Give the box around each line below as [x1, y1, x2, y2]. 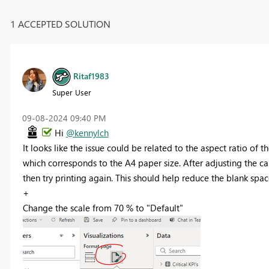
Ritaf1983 [73, 70, 109, 82]
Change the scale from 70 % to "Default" [22, 201, 183, 214]
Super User [52, 86, 91, 97]
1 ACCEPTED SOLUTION [10, 17, 110, 30]
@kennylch [65, 126, 109, 139]
